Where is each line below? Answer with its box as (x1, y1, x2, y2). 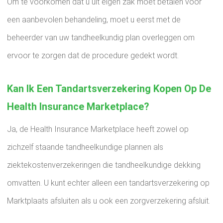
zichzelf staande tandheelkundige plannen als (7, 142, 163, 152)
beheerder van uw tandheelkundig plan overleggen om (7, 33, 195, 42)
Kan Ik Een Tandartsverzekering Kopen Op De (7, 83, 211, 95)
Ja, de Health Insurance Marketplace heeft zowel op (7, 124, 189, 134)
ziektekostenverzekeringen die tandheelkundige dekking (7, 160, 201, 170)
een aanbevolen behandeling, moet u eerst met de (7, 15, 181, 24)
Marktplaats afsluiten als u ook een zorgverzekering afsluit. (7, 196, 210, 206)
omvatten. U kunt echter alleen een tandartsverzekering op (7, 178, 210, 188)
